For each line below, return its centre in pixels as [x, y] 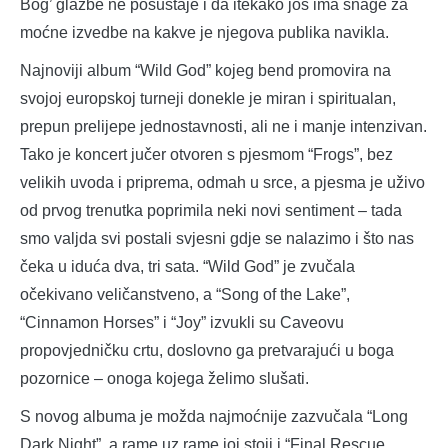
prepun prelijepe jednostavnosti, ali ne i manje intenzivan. [223, 127]
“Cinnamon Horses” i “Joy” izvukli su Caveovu [182, 323]
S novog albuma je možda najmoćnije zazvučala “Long [214, 417]
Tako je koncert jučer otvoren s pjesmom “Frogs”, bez [206, 155]
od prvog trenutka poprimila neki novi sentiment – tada [211, 211]
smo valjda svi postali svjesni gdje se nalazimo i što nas [217, 239]
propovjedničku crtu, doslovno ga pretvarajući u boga [207, 351]
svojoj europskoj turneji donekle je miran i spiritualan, [208, 99]
